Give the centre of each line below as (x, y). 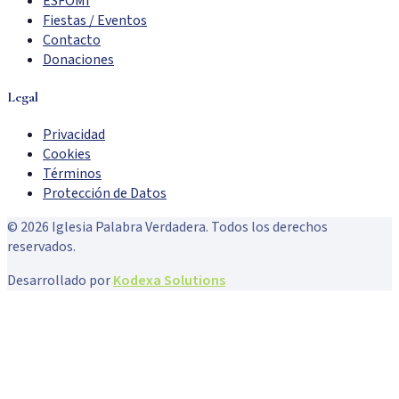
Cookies (67, 155)
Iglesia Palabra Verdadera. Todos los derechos (188, 228)
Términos (72, 174)
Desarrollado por (59, 281)
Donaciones (78, 59)
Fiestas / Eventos (95, 20)
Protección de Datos (105, 194)
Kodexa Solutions (169, 281)
